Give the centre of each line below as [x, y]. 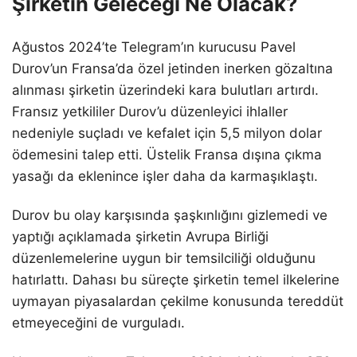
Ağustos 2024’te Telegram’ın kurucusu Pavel [154, 47]
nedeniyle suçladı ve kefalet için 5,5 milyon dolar [167, 133]
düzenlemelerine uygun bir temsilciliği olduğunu [164, 259]
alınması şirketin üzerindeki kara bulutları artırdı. [165, 90]
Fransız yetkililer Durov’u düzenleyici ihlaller [150, 112]
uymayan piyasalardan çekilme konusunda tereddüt [178, 302]
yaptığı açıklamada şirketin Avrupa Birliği [140, 237]
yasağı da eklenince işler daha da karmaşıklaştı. [165, 177]
